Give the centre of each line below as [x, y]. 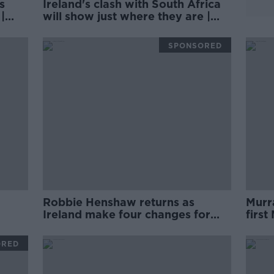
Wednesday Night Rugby [112, 28]
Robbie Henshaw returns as [119, 202]
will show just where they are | [127, 16]
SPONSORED [195, 46]
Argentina [71, 227]
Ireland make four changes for [127, 214]
